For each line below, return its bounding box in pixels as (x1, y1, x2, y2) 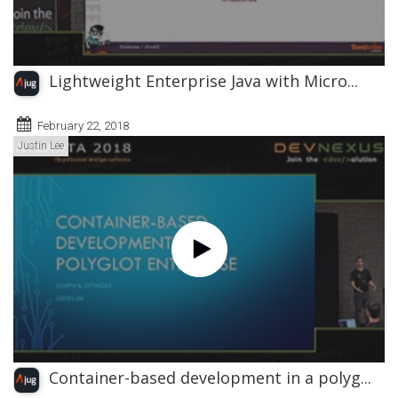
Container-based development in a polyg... (49, 366, 371, 388)
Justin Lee (18, 139, 64, 153)
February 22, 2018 (37, 119, 129, 133)
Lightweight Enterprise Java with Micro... (49, 70, 358, 92)
